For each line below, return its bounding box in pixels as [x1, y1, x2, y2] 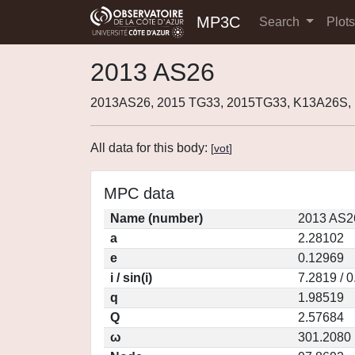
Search [259, 15, 303, 29]
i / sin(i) [110, 271, 152, 284]
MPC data [104, 185, 174, 202]
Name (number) [110, 212, 203, 225]
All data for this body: [90, 141, 211, 155]
